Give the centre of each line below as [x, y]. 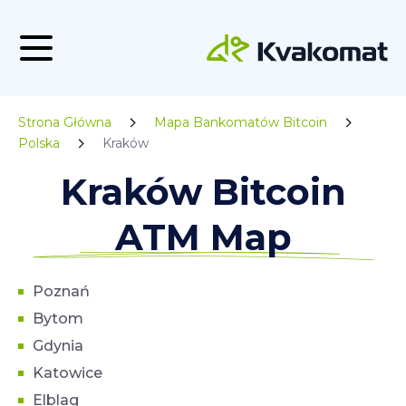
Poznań [61, 291]
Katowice [68, 373]
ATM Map [203, 237]
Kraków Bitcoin [203, 192]
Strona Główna [65, 122]
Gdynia [58, 346]
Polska [39, 143]
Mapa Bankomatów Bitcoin [241, 122]
